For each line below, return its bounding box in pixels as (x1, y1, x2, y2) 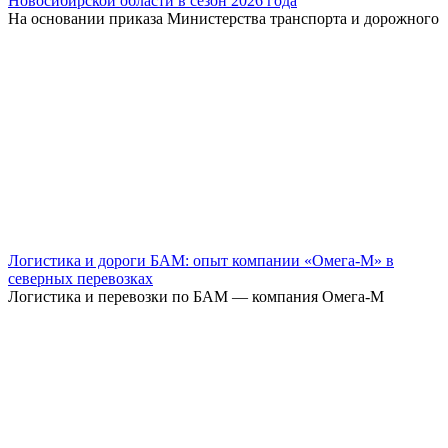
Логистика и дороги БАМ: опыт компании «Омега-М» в (8, 251, 394, 269)
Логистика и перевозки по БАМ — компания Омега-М (8, 287, 384, 305)
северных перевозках (8, 269, 153, 287)
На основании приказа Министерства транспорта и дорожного (8, 9, 439, 27)
